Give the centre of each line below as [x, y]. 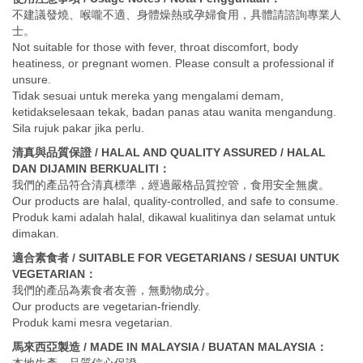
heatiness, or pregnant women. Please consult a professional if [173, 64]
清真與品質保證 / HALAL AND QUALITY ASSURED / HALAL [169, 153]
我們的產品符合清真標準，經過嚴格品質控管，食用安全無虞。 [171, 185]
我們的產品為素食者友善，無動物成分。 [114, 290]
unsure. [32, 80]
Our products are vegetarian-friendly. [107, 307]
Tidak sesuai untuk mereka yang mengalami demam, [148, 96]
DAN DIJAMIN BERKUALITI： [91, 169]
